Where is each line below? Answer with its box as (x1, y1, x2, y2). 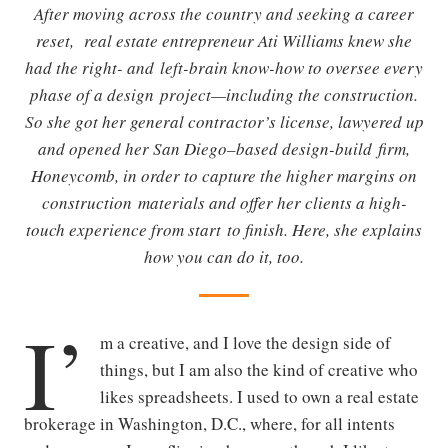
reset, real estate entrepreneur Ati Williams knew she (36, 29, 412, 53)
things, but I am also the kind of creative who (100, 358, 418, 382)
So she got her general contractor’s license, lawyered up (24, 110, 424, 134)
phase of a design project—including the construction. (30, 83, 418, 107)
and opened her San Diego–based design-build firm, (38, 137, 410, 161)
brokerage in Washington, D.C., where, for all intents (24, 412, 395, 436)
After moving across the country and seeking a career (34, 2, 414, 26)
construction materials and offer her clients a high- (41, 191, 407, 215)
